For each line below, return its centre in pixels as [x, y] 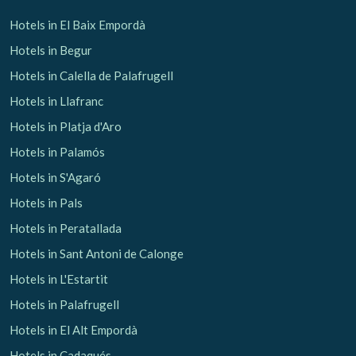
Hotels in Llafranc [56, 101]
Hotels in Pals [46, 202]
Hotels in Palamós [57, 151]
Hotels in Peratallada [66, 228]
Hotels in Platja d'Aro [66, 126]
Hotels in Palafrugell [64, 304]
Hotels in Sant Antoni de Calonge [97, 253]
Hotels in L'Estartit [59, 279]
